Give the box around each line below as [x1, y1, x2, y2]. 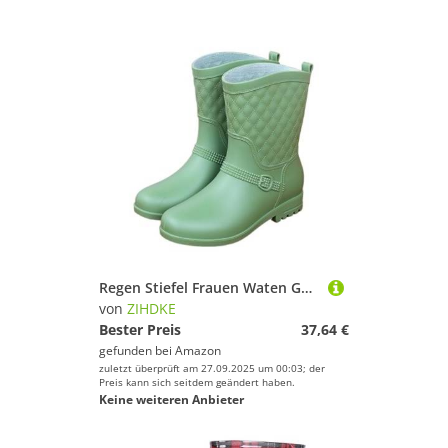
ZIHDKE [127, 299, 176, 318]
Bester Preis [99, 320, 181, 339]
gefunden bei [99, 342, 175, 359]
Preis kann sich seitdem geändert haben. [99, 375, 295, 389]
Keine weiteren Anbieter [99, 391, 244, 408]
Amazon [175, 342, 221, 359]
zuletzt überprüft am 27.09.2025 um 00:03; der [99, 361, 325, 375]
